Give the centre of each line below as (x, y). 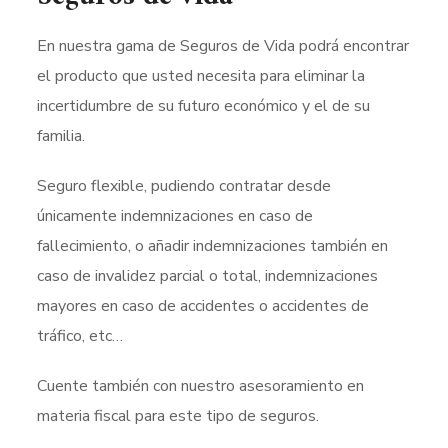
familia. (61, 136)
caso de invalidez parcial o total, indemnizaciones (208, 276)
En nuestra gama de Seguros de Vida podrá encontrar (223, 46)
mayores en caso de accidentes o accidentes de (203, 306)
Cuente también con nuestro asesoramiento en (201, 386)
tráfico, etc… (80, 336)
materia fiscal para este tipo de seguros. (178, 416)
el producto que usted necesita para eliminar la (201, 76)
